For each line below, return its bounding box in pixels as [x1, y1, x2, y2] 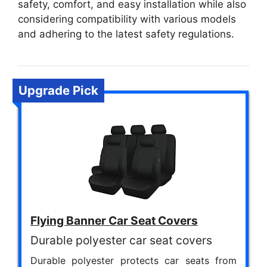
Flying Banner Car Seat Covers [30, 213, 198, 228]
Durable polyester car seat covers [30, 233, 212, 248]
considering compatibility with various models [18, 13, 236, 26]
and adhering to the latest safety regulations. [18, 28, 234, 41]
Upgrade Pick [18, 83, 98, 98]
